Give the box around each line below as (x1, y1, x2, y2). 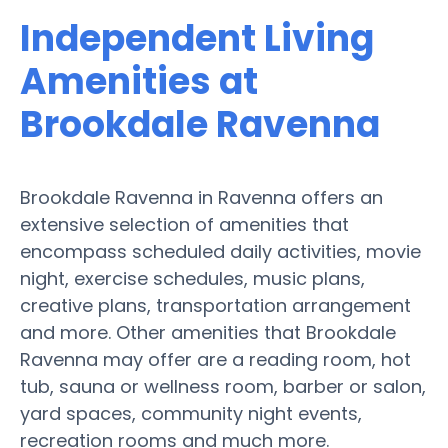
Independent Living (20, 12, 374, 64)
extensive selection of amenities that (20, 211, 349, 237)
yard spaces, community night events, (20, 400, 362, 426)
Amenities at (20, 55, 258, 107)
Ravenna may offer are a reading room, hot (20, 346, 411, 372)
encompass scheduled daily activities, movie (20, 238, 421, 264)
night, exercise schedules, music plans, (20, 265, 365, 291)
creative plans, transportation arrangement (20, 292, 411, 318)
